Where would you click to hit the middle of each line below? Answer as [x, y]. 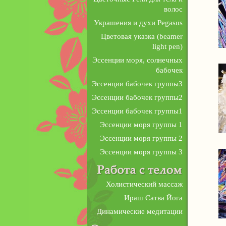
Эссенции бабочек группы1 [137, 111]
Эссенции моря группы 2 [141, 138]
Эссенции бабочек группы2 [137, 97]
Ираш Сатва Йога [153, 198]
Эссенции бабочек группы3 [137, 84]
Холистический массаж [144, 184]
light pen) [167, 46]
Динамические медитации [140, 211]
